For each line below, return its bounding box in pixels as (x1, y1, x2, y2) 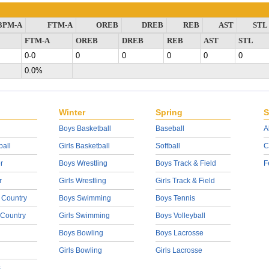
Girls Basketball (58, 142, 110, 150)
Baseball (155, 124, 184, 133)
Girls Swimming (58, 211, 110, 220)
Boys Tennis (155, 194, 195, 202)
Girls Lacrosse (155, 246, 202, 255)
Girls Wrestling (58, 177, 106, 185)
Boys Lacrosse (155, 229, 204, 237)
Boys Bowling (58, 229, 103, 237)
